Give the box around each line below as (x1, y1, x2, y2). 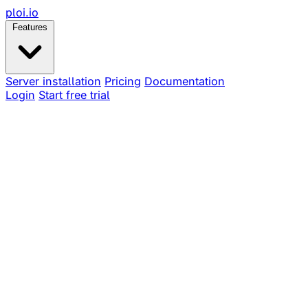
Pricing (104, 74, 141, 88)
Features (12, 22, 47, 32)
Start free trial (38, 88, 110, 102)
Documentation (144, 74, 225, 88)
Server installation (5, 74, 101, 88)
